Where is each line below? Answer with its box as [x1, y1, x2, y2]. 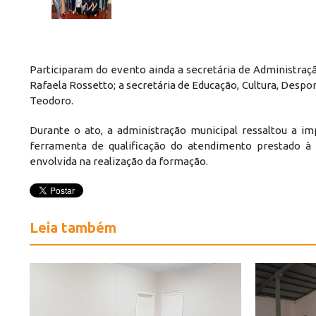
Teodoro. [30, 94, 73, 107]
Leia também [30, 219, 116, 236]
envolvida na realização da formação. [30, 154, 208, 167]
